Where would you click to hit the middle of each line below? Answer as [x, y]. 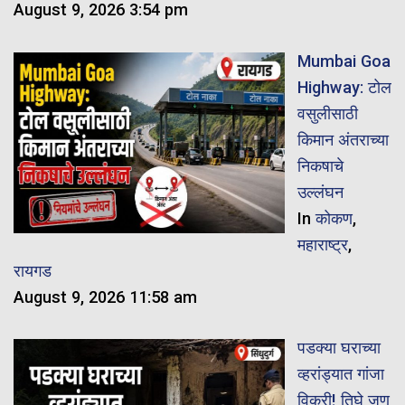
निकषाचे [320, 165]
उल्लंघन [320, 192]
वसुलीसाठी [327, 113]
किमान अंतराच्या [343, 139]
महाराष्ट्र [322, 244]
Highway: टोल [344, 87]
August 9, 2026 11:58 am [105, 297]
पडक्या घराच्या [339, 347]
